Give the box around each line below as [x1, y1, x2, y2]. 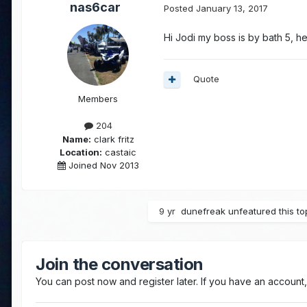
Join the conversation [36, 254, 204, 275]
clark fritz [90, 133, 134, 145]
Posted [164, 2, 196, 14]
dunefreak [181, 206, 225, 217]
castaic [102, 146, 136, 158]
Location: [60, 146, 102, 158]
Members [78, 93, 118, 105]
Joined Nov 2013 [65, 159, 139, 171]
